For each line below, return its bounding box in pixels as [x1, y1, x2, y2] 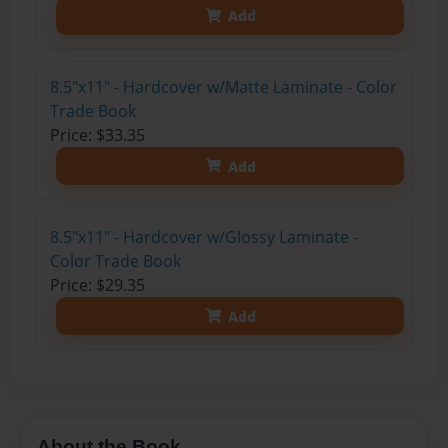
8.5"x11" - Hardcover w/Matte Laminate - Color [49, 76, 397, 99]
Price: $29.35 [49, 274, 145, 297]
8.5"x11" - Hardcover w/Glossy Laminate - [49, 226, 358, 249]
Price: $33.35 [49, 124, 145, 147]
